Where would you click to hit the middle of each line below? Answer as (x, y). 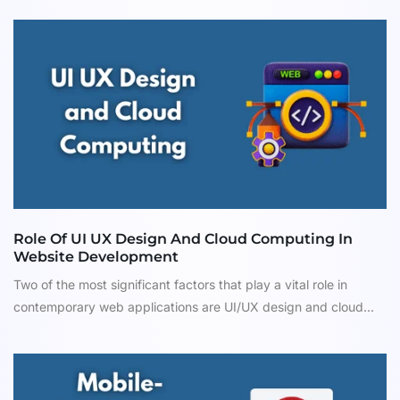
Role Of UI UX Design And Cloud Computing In (183, 239)
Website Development (96, 257)
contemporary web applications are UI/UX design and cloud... (194, 307)
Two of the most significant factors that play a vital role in (180, 285)
